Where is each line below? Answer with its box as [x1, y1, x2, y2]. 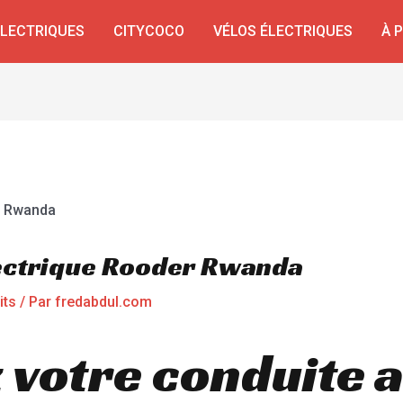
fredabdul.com [54, 292, 152, 310]
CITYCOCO [113, 22, 184, 40]
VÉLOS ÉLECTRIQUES [213, 22, 353, 40]
